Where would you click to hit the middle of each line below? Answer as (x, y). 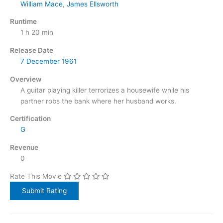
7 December (40, 61)
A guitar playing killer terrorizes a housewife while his (105, 90)
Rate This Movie (36, 176)
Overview (26, 79)
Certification (30, 119)
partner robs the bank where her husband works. (98, 101)
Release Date (32, 50)
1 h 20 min (37, 33)
